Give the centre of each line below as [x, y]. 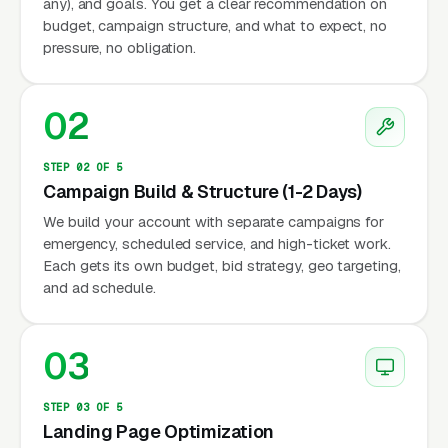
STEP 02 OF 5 [83, 166]
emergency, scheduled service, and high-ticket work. [217, 243]
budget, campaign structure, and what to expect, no [215, 25]
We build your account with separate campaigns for [214, 221]
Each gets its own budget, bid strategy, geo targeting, [222, 265]
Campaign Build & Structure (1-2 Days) [202, 191]
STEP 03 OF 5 [83, 406]
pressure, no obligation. [120, 47]
